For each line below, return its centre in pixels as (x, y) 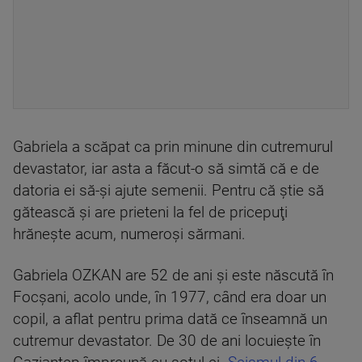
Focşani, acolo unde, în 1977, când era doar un (170, 297)
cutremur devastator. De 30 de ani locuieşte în (167, 341)
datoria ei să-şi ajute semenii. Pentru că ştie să (168, 191)
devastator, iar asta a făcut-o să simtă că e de (166, 169)
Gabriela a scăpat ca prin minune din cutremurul (173, 147)
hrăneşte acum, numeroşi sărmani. (129, 234)
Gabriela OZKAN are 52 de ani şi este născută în (173, 276)
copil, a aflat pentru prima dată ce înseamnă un (170, 319)
